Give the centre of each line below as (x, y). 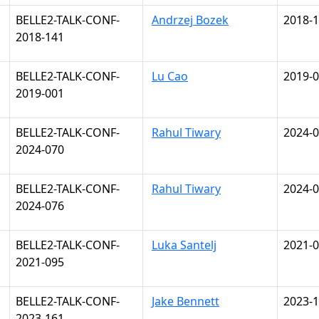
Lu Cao (170, 76)
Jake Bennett (185, 301)
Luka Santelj (184, 245)
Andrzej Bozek (190, 20)
